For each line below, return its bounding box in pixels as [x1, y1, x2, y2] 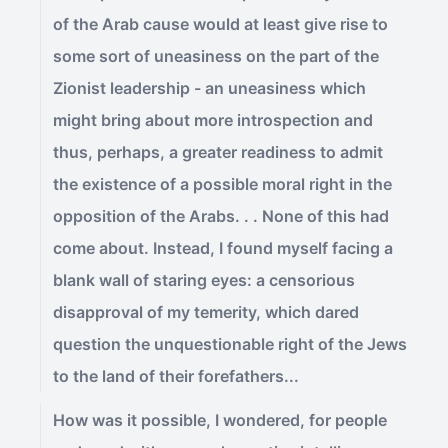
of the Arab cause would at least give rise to [53, 14, 388, 34]
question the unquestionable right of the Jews [53, 334, 407, 354]
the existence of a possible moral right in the [53, 174, 392, 194]
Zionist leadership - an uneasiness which [53, 78, 366, 98]
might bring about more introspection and [53, 110, 373, 130]
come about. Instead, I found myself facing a [53, 238, 393, 258]
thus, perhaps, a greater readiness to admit [53, 142, 383, 162]
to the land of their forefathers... [53, 366, 299, 386]
